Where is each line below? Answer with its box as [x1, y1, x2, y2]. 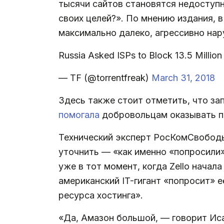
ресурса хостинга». [58, 189, 143, 200]
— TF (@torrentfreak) [58, 72, 151, 83]
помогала [58, 109, 99, 120]
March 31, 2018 [151, 72, 215, 83]
